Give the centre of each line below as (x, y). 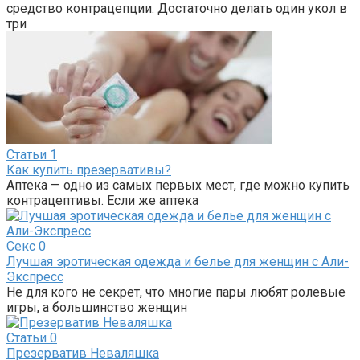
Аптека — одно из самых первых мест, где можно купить (178, 185)
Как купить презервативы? (89, 170)
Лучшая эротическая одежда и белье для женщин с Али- (178, 261)
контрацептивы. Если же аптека (102, 200)
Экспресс (35, 276)
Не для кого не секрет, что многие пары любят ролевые (176, 292)
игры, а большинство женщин (97, 307)
